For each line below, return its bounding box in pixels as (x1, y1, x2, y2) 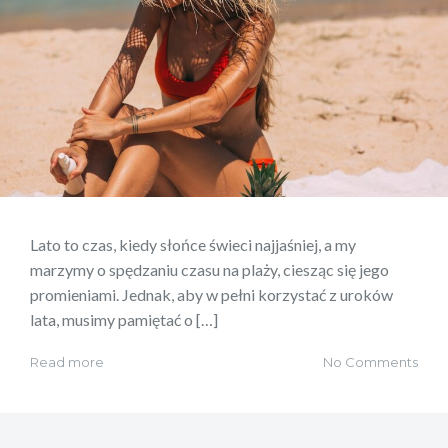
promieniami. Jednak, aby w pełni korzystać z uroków (30, 284, 393, 304)
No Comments (323, 353, 418, 370)
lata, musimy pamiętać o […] (30, 309, 218, 329)
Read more (30, 353, 104, 370)
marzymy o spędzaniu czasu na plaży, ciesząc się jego (30, 259, 389, 279)
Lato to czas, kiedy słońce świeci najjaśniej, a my (30, 234, 356, 254)
